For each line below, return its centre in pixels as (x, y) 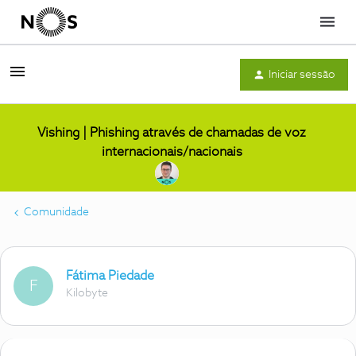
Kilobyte (87, 293)
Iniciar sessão (302, 74)
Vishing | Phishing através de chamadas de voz (172, 133)
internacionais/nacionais (172, 152)
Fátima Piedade (110, 276)
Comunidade (56, 212)
